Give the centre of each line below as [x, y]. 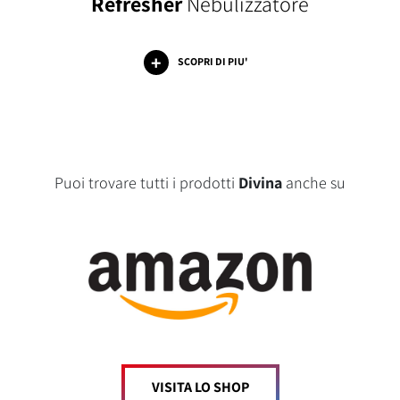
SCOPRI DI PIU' [212, 62]
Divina [260, 183]
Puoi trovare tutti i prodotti [146, 183]
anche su [314, 183]
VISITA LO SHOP [200, 387]
